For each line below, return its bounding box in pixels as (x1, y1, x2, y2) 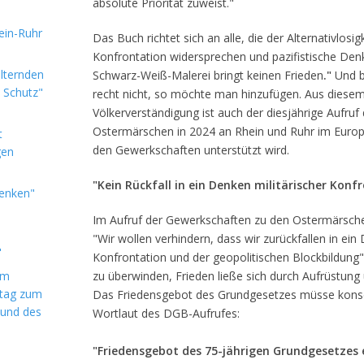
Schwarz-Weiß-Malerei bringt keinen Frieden (93, 67, 323, 83)
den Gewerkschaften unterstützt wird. (93, 142, 289, 158)
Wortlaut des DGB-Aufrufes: (93, 305, 240, 321)
